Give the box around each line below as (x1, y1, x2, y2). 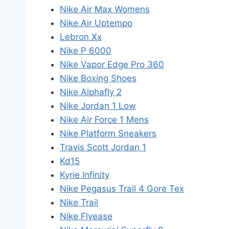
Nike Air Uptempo (60, 18, 132, 28)
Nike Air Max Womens (60, 4, 150, 14)
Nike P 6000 (60, 45, 111, 56)
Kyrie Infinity (60, 170, 109, 180)
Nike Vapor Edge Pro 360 (60, 59, 164, 70)
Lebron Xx (60, 32, 102, 42)
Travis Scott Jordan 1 (60, 142, 146, 152)
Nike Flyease (60, 211, 112, 221)
